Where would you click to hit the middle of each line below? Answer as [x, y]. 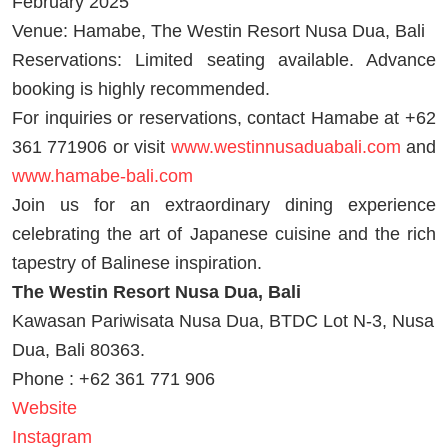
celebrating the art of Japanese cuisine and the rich [224, 234]
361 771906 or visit [91, 147]
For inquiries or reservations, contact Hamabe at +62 [224, 118]
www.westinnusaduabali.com [285, 147]
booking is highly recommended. [141, 89]
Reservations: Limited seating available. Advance [224, 60]
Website [44, 408]
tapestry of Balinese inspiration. [137, 263]
